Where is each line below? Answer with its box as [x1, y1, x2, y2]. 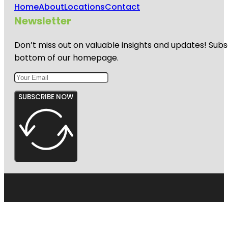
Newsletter [14, 13, 71, 28]
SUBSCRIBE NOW [18, 92, 73, 102]
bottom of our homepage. [14, 51, 119, 64]
